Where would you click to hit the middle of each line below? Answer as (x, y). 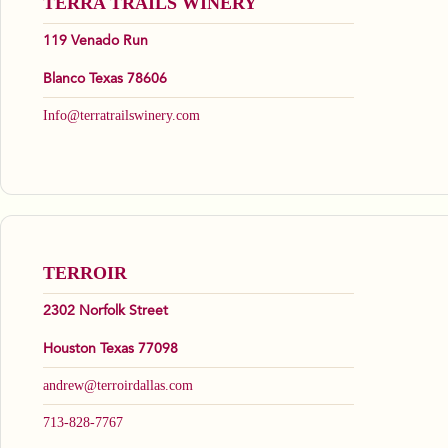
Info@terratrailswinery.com (121, 116)
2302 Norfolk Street (105, 311)
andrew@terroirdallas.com (118, 386)
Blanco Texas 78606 (105, 79)
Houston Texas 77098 (110, 349)
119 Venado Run (95, 41)
